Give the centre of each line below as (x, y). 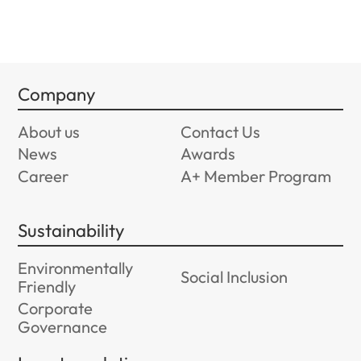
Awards (208, 154)
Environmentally (76, 268)
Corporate (56, 309)
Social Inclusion (234, 277)
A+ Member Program (256, 176)
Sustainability (72, 231)
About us (49, 131)
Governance (63, 327)
